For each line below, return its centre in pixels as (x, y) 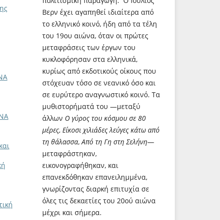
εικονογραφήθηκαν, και (80, 165)
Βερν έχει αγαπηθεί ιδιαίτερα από (98, 12)
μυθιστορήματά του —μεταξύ (91, 106)
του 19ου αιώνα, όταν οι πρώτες (95, 35)
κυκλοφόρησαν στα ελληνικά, (90, 59)
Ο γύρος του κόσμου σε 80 (105, 118)
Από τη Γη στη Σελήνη (114, 141)
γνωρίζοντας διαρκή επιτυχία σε (96, 189)
